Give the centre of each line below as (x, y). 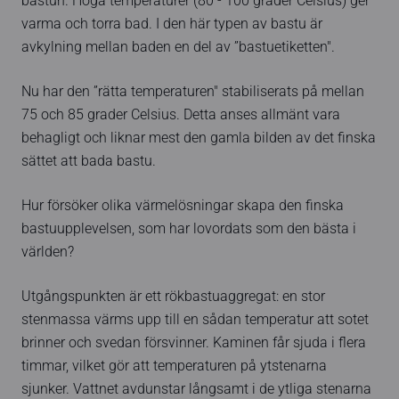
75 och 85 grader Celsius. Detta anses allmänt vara (181, 115)
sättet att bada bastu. (89, 162)
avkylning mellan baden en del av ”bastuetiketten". (178, 48)
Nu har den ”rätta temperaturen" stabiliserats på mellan (193, 92)
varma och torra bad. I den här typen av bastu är (172, 24)
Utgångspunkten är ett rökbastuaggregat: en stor (173, 297)
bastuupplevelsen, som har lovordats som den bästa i (189, 229)
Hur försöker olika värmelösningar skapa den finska (183, 206)
